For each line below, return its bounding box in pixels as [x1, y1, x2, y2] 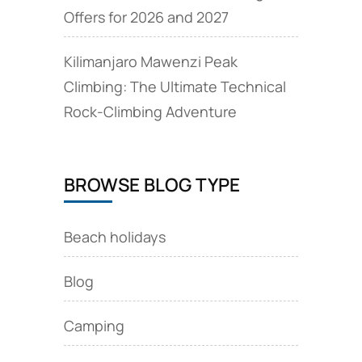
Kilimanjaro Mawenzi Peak [63, 51, 238, 71]
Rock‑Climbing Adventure [63, 101, 237, 121]
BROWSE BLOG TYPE [63, 171, 240, 197]
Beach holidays [63, 226, 166, 246]
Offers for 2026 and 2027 [63, 6, 229, 27]
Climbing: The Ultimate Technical [63, 76, 286, 96]
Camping [63, 315, 124, 335]
